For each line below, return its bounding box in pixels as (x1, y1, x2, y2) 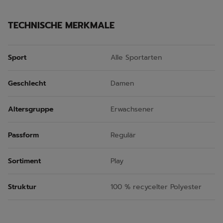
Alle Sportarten (111, 52, 162, 63)
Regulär (111, 129, 136, 140)
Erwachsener (111, 104, 154, 114)
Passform (8, 129, 39, 140)
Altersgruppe (8, 104, 53, 114)
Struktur (8, 181, 36, 192)
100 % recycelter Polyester (111, 181, 202, 192)
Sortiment (8, 155, 41, 166)
